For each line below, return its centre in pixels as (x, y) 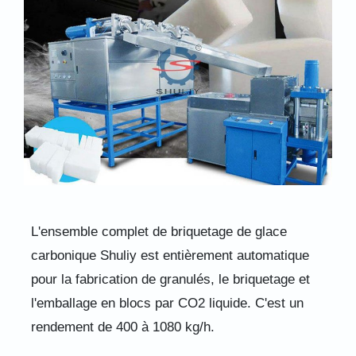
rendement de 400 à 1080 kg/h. (122, 327)
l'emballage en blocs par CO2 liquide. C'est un (167, 304)
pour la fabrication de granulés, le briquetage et (170, 280)
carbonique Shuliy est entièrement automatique (170, 256)
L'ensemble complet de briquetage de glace (159, 232)
